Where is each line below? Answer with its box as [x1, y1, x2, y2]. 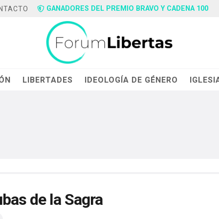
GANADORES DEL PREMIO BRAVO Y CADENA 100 [46, 4, 209, 13]
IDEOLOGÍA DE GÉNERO [85, 75, 178, 85]
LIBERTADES [22, 75, 73, 85]
